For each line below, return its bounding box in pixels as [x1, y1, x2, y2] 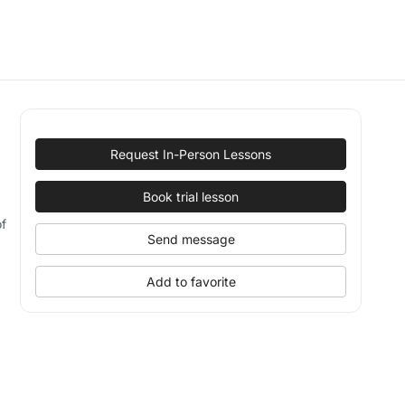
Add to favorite [146, 274, 236, 289]
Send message [146, 231, 235, 247]
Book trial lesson [143, 189, 239, 204]
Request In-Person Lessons [110, 146, 271, 162]
